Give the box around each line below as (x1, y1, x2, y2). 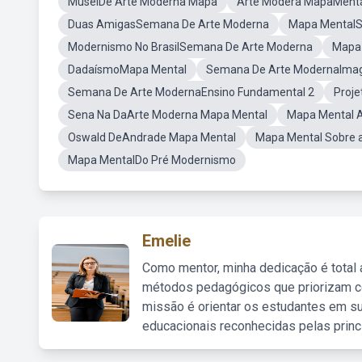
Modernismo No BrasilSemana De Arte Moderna (68, 40, 313, 53)
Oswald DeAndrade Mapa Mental (68, 131, 236, 144)
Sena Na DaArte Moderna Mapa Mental (68, 108, 267, 121)
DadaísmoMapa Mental (68, 63, 187, 76)
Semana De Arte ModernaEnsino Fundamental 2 (68, 86, 314, 99)
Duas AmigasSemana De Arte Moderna (68, 18, 269, 31)
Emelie (142, 231, 191, 250)
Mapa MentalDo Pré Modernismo (68, 154, 236, 166)
